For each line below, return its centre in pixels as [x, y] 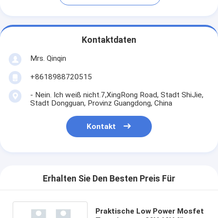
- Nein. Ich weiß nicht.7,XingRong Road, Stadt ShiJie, [117, 95]
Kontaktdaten [109, 40]
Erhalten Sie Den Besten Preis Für [109, 179]
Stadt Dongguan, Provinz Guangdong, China [101, 103]
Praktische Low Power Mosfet [149, 211]
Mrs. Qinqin [48, 58]
